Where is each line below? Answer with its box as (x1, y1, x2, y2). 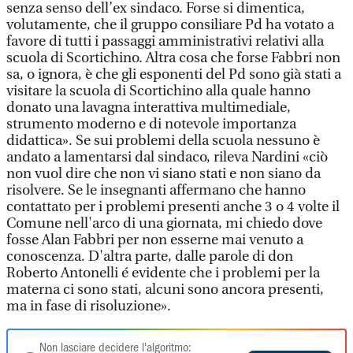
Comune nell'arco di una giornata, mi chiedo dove (6, 215, 322, 232)
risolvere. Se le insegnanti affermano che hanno (6, 182, 306, 199)
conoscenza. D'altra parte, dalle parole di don (6, 248, 293, 265)
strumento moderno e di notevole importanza (6, 116, 296, 132)
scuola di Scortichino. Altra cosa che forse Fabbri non (6, 50, 340, 66)
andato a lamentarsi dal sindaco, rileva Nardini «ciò (6, 149, 328, 165)
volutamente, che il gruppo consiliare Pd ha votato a (6, 17, 334, 33)
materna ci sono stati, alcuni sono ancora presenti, (6, 281, 324, 298)
